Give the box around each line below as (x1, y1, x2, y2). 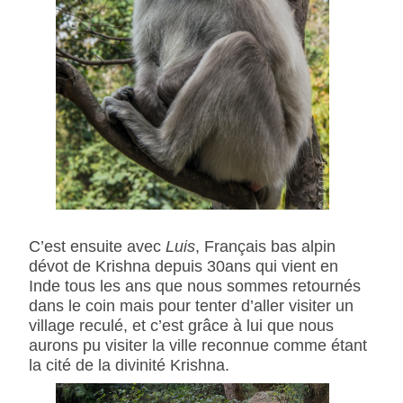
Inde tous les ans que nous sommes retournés (28, 275, 361, 295)
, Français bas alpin (194, 236, 336, 255)
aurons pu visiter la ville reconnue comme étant (28, 335, 367, 354)
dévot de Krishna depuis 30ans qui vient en (28, 255, 338, 275)
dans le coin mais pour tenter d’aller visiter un (28, 295, 354, 315)
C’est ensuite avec (28, 236, 166, 255)
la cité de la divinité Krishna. (28, 354, 229, 374)
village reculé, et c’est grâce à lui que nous (28, 315, 334, 335)
